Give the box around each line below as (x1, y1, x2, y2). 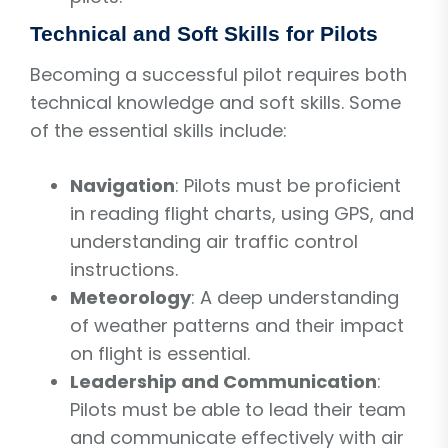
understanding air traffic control (70, 228, 358, 254)
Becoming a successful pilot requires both (30, 61, 407, 87)
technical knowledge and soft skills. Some (30, 89, 401, 115)
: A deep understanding (191, 284, 399, 310)
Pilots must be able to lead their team (70, 396, 406, 422)
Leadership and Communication (70, 368, 377, 394)
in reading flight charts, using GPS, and (70, 200, 414, 226)
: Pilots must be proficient (175, 172, 401, 198)
